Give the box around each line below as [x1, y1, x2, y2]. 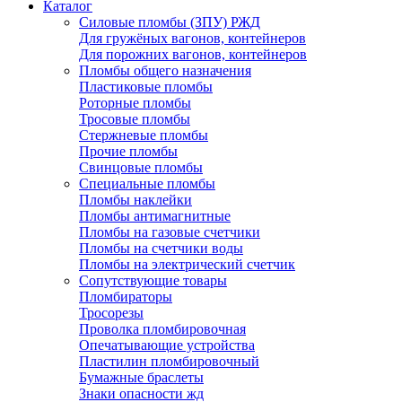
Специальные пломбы [79, 176, 215, 191]
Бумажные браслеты [79, 370, 204, 385]
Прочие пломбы [79, 144, 178, 159]
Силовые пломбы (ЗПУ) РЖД [79, 14, 260, 30]
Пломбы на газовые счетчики [79, 224, 260, 240]
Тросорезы [79, 305, 144, 320]
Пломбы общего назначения [79, 63, 251, 78]
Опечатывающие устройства [79, 337, 255, 353]
